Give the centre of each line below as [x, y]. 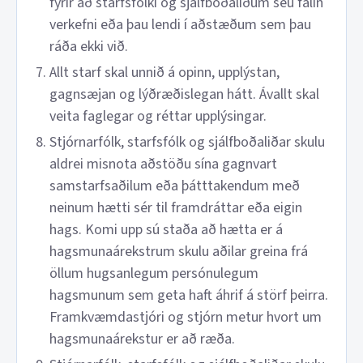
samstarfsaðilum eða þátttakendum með [175, 186]
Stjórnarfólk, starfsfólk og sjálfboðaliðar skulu [187, 142]
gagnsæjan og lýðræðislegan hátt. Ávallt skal [184, 94]
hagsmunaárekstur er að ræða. [142, 339]
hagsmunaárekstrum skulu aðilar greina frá [179, 252]
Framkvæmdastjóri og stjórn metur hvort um [186, 317]
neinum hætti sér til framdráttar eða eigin [176, 208]
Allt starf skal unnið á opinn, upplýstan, [164, 73]
